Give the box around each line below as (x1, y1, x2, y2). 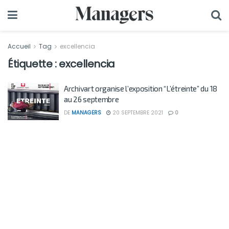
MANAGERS (72, 109, 101, 117)
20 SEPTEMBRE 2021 (111, 109, 163, 117)
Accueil (8, 42, 32, 51)
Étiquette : (8, 57, 59, 71)
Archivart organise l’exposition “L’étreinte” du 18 (64, 84, 217, 93)
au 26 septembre (64, 95, 119, 104)
